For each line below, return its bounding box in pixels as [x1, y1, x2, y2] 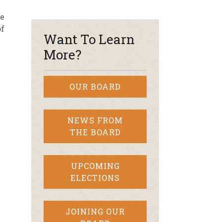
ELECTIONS [70, 172, 120, 183]
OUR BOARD [69, 81, 121, 92]
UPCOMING [70, 161, 120, 171]
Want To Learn [44, 31, 135, 48]
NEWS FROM [67, 115, 123, 125]
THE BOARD [69, 127, 121, 137]
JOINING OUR [65, 206, 125, 217]
